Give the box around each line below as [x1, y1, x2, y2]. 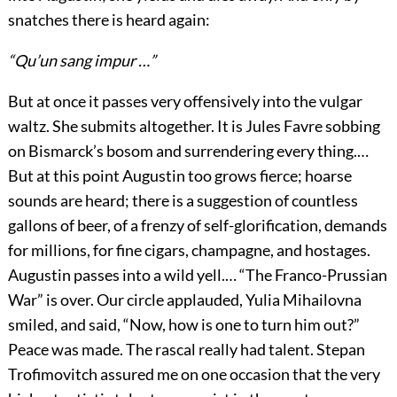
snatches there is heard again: [7, 10, 210, 30]
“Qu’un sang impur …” [7, 51, 156, 71]
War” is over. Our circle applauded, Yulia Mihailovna [7, 290, 362, 310]
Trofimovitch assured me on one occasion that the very [7, 364, 380, 385]
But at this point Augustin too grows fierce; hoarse [7, 166, 352, 186]
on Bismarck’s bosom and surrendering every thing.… [7, 141, 369, 161]
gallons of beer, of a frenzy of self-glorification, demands [7, 215, 387, 236]
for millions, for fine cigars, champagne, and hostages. [7, 240, 370, 261]
